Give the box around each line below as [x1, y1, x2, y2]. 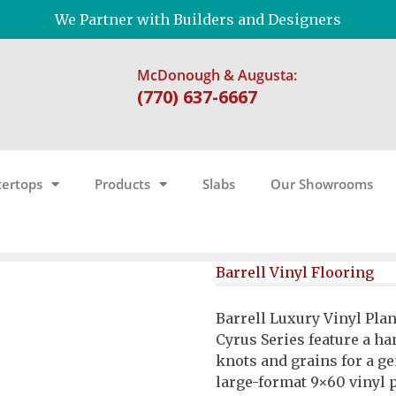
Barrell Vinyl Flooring [216, 263, 374, 281]
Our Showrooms [270, 175, 373, 193]
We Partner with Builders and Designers [55, 11, 341, 28]
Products [94, 175, 150, 193]
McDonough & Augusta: [137, 65, 297, 85]
